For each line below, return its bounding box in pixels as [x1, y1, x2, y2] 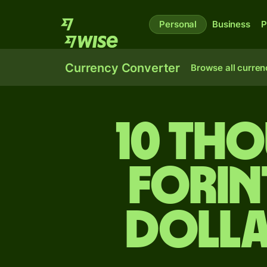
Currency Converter [65, 61, 181, 75]
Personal [159, 18, 197, 30]
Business [212, 18, 250, 30]
